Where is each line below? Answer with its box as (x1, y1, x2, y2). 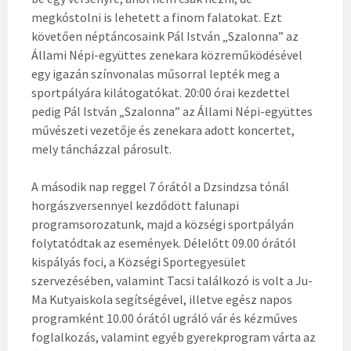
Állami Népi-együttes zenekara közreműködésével (31, 47, 302, 63)
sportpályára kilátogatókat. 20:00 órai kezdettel (31, 85, 290, 101)
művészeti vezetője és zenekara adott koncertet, (31, 122, 295, 139)
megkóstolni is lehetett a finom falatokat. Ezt (31, 9, 282, 26)
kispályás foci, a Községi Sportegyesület (31, 254, 246, 270)
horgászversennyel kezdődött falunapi (31, 197, 239, 214)
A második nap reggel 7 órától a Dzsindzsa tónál (31, 179, 289, 195)
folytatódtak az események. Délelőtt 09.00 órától (31, 235, 296, 251)
